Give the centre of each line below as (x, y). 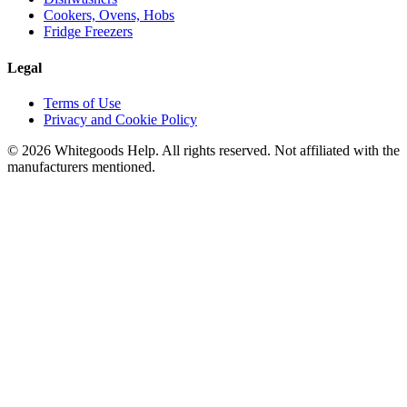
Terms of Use (82, 103)
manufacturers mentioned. (81, 166)
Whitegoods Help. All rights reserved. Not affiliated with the (225, 150)
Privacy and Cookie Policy (120, 119)
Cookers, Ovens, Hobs (109, 15)
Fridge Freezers (88, 32)
